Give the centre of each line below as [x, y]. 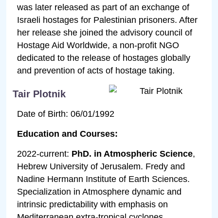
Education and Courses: [68, 134]
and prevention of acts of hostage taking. [96, 70]
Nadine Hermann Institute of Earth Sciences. [104, 179]
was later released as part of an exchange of [103, 7]
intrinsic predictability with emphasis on [93, 204]
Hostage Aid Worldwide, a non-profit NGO [98, 45]
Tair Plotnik [39, 94]
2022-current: [45, 154]
